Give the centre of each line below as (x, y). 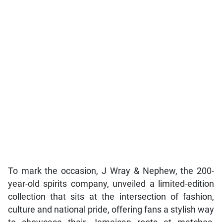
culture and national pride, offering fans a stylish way (111, 209)
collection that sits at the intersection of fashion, (111, 196)
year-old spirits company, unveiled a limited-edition (111, 184)
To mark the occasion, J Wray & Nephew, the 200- (111, 171)
